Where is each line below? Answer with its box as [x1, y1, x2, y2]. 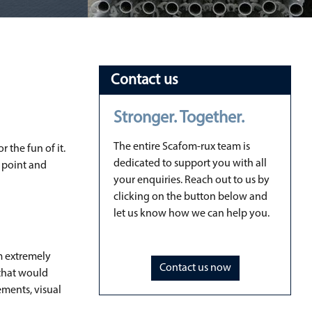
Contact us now [159, 263, 231, 274]
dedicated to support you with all [114, 158, 267, 169]
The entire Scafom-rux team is [114, 141, 250, 153]
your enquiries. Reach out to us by [114, 175, 270, 186]
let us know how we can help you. [114, 208, 270, 219]
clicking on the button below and [114, 192, 267, 203]
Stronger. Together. [114, 110, 244, 127]
